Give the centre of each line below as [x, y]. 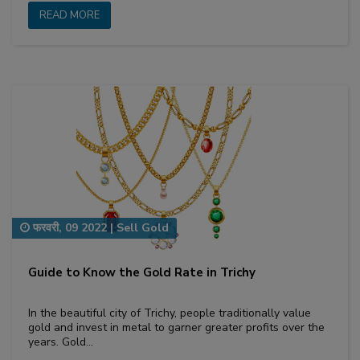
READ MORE [70, 15]
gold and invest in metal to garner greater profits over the [176, 327]
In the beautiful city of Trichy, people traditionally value [170, 313]
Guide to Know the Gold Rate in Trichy [142, 272]
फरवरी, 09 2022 [68, 228]
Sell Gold [143, 228]
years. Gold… [61, 342]
